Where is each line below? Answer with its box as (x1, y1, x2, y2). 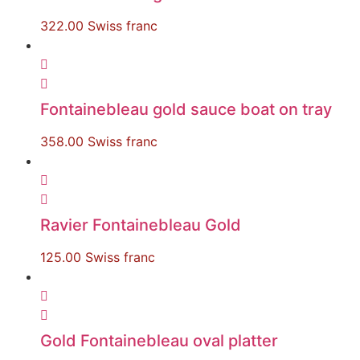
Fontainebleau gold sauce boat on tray (40, 100, 332, 119)
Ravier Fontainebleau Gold (40, 215, 241, 235)
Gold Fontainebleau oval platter (40, 331, 278, 350)
